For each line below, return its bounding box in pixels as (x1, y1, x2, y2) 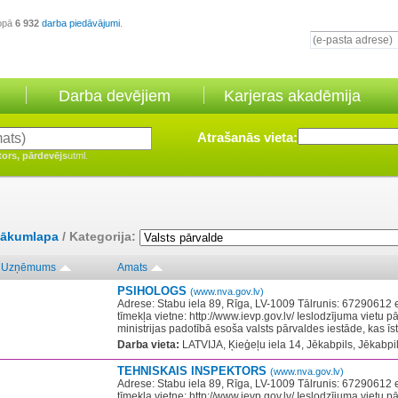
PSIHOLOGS (117, 284, 190, 298)
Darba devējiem (59, 87, 171, 105)
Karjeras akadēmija (224, 87, 361, 105)
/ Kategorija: (59, 229, 139, 244)
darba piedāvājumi (42, 18, 120, 28)
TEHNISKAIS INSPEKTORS (117, 364, 270, 378)
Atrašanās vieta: (197, 130, 298, 145)
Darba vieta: (117, 338, 179, 351)
